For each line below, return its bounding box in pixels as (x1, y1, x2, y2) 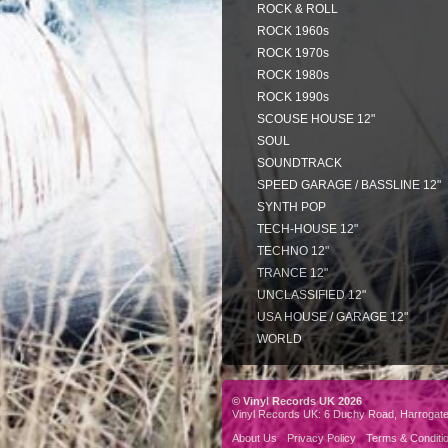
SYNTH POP (257, 200, 326, 214)
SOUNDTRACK (257, 156, 342, 170)
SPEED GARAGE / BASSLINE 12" (257, 178, 441, 192)
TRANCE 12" (257, 266, 328, 280)
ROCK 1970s (257, 46, 329, 60)
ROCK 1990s (257, 90, 329, 104)
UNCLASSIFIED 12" (257, 288, 366, 302)
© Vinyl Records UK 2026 (232, 395, 362, 407)
